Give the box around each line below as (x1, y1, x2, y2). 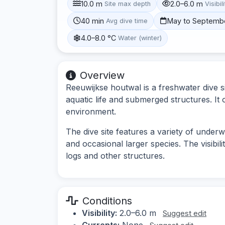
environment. (66, 106, 116, 117)
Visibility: (82, 207, 117, 218)
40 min (81, 16, 104, 25)
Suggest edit (163, 208, 206, 218)
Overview (80, 69, 125, 81)
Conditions (82, 194, 132, 207)
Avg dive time (106, 17, 148, 25)
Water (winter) (118, 34, 162, 42)
